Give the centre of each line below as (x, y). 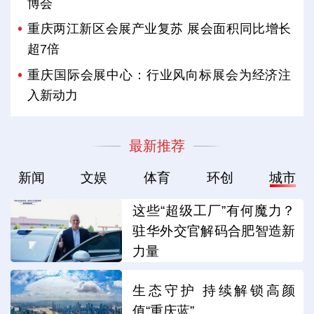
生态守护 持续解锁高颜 (214, 291)
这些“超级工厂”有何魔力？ (214, 210)
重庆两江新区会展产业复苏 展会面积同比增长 (159, 29)
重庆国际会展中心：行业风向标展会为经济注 (159, 75)
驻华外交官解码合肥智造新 (214, 231)
